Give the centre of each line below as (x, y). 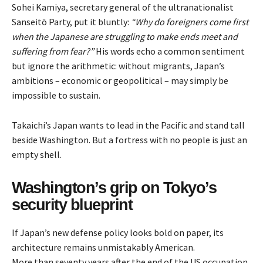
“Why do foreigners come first (190, 22)
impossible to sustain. (56, 95)
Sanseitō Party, (43, 22)
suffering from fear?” (53, 51)
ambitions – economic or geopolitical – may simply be (120, 81)
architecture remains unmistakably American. (103, 247)
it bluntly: (109, 22)
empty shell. (37, 155)
